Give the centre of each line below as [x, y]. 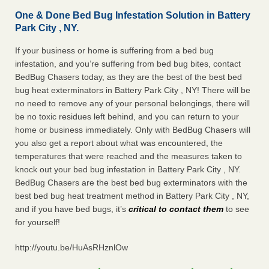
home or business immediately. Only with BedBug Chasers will [133, 130]
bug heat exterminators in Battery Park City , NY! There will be [133, 90]
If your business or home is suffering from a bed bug [114, 51]
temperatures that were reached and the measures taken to [128, 156]
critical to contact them [176, 209]
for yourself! [38, 222]
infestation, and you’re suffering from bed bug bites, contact [128, 64]
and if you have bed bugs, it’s [72, 209]
